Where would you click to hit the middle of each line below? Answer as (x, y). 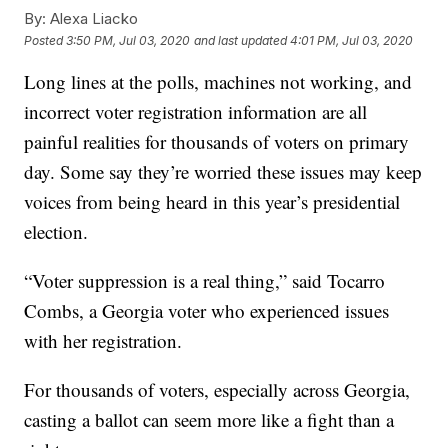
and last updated (241, 40)
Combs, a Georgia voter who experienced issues (207, 311)
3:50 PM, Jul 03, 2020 (128, 40)
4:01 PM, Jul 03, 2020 (352, 40)
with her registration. (103, 341)
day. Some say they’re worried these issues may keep (223, 172)
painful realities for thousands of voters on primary (217, 142)
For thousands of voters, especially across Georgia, (217, 390)
